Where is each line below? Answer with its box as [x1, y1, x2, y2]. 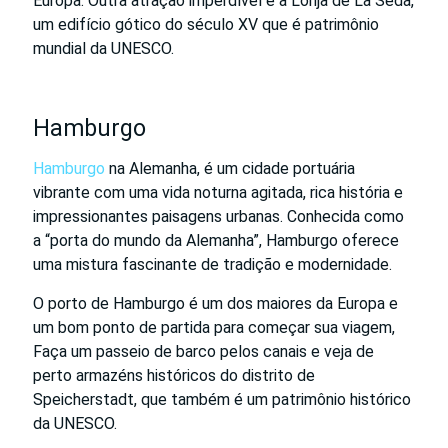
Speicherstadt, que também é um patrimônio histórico [33, 389, 411, 409]
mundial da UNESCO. [33, 38, 174, 58]
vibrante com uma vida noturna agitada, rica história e [33, 182, 403, 202]
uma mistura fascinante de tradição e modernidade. [33, 254, 392, 274]
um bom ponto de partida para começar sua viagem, [33, 317, 395, 337]
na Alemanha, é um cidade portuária [109, 158, 355, 178]
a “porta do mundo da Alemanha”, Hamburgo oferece [33, 230, 399, 250]
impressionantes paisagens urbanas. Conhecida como [33, 206, 404, 226]
